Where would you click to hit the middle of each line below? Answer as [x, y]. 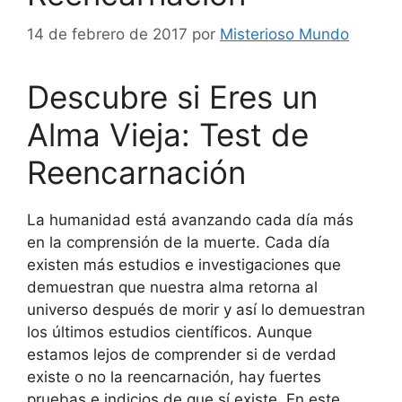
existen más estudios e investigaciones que [184, 264]
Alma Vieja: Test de [168, 134]
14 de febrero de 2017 [107, 34]
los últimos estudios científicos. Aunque [170, 332]
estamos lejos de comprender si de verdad [182, 354]
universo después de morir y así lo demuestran [196, 309]
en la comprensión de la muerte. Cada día [179, 242]
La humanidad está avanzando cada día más [190, 219]
